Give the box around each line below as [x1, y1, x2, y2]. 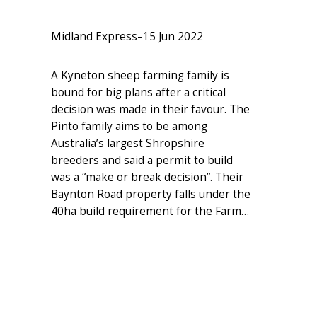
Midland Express [51, 28, 137, 44]
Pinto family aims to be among [51, 118, 207, 134]
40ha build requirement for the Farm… [51, 203, 249, 219]
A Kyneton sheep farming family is [51, 67, 229, 83]
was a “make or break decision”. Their [51, 169, 243, 185]
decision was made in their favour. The [51, 101, 250, 117]
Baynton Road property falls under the [51, 186, 250, 202]
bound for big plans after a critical [51, 84, 226, 100]
